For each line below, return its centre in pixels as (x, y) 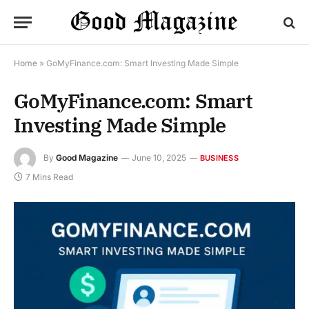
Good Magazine (87, 158)
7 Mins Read (49, 177)
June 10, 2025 (159, 158)
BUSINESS (219, 158)
